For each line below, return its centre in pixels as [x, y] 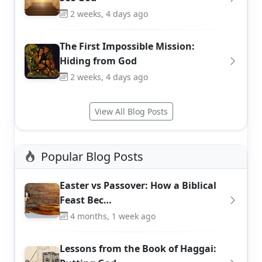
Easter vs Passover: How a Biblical [138, 185]
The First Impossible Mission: [127, 46]
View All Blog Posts [131, 111]
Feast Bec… [86, 200]
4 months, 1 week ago [113, 216]
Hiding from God [98, 61]
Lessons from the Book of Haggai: [138, 248]
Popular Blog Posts [92, 156]
